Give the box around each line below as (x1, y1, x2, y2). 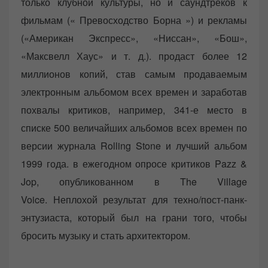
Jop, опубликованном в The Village (21, 174, 247, 188)
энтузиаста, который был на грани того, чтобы (21, 210, 247, 224)
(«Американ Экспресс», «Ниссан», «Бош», (21, 31, 247, 45)
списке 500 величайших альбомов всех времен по (21, 120, 247, 135)
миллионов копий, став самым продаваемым (21, 66, 247, 81)
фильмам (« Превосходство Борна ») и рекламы (21, 13, 247, 27)
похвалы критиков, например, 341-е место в (21, 102, 247, 117)
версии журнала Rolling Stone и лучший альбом (21, 138, 247, 153)
